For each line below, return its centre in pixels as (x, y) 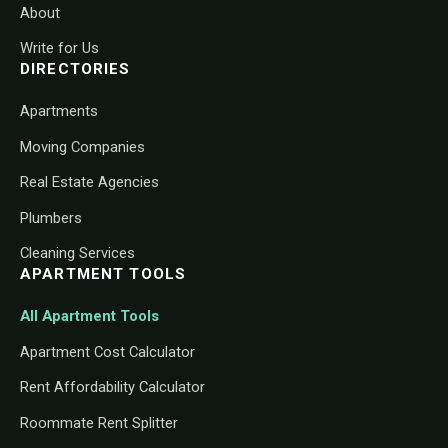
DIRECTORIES (75, 69)
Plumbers (51, 217)
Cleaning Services (77, 253)
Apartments (59, 111)
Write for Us (59, 48)
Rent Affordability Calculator (112, 387)
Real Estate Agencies (89, 182)
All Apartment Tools (89, 316)
